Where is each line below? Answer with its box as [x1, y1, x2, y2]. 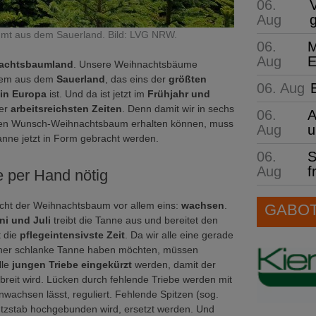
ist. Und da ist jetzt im [47, 88, 147, 99]
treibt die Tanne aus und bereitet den [51, 214, 218, 226]
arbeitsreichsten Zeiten [8, 103, 122, 114]
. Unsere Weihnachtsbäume [73, 59, 197, 70]
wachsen [181, 199, 224, 211]
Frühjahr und [147, 88, 210, 99]
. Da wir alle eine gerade [125, 229, 233, 241]
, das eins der [105, 73, 169, 85]
